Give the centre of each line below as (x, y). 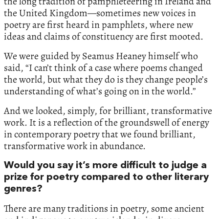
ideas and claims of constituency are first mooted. (104, 37)
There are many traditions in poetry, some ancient (104, 209)
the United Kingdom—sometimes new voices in (100, 13)
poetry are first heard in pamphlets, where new (99, 25)
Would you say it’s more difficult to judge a (105, 166)
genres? (23, 189)
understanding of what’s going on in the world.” (100, 91)
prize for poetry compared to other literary (106, 178)
